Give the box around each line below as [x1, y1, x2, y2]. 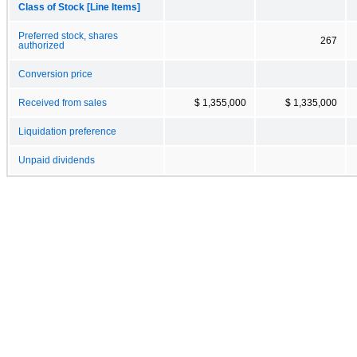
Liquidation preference [18, 126, 116, 136]
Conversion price [18, 69, 92, 79]
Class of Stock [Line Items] [18, 2, 140, 12]
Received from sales [18, 97, 107, 108]
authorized [18, 40, 65, 50]
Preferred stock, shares [18, 30, 118, 41]
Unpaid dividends [18, 155, 95, 165]
